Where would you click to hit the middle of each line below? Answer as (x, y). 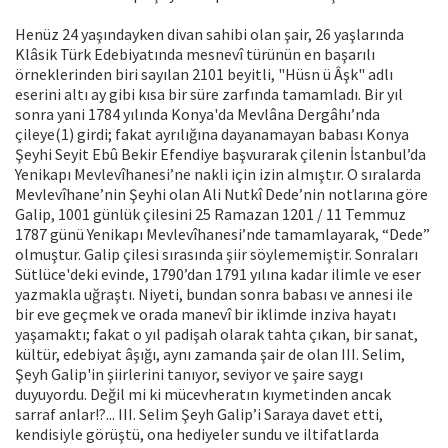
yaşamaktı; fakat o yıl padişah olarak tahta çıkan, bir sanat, (216, 334)
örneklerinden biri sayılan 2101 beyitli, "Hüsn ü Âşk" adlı (204, 74)
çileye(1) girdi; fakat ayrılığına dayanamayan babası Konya (212, 134)
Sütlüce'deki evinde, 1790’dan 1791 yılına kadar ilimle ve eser (218, 274)
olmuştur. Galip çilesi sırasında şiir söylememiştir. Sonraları (216, 254)
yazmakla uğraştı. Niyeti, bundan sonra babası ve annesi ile (214, 294)
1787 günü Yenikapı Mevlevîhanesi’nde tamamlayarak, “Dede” (222, 234)
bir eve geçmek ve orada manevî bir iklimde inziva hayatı (205, 314)
